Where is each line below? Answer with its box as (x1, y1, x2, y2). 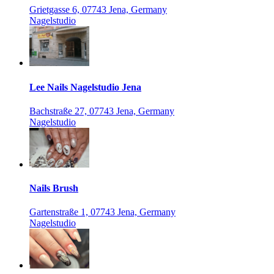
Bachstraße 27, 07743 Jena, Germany (29, 105, 174, 116)
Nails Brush (29, 183, 78, 194)
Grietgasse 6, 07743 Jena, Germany (29, 4, 167, 15)
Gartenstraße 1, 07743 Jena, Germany (29, 207, 176, 218)
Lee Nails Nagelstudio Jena (29, 81, 141, 92)
